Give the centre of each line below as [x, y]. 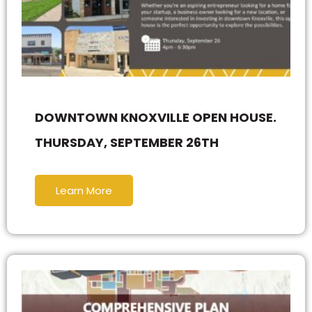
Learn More [84, 191]
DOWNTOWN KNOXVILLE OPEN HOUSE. [156, 118]
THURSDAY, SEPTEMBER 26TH [127, 143]
